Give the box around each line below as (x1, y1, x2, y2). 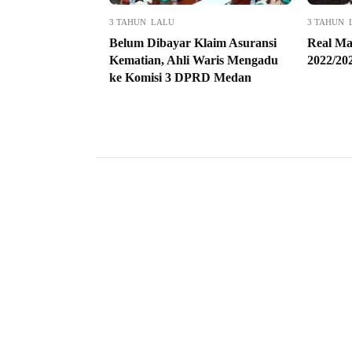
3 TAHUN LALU (109, 17, 174, 27)
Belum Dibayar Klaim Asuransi (109, 36, 277, 50)
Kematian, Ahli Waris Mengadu (109, 53, 278, 68)
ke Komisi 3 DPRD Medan (109, 71, 251, 85)
